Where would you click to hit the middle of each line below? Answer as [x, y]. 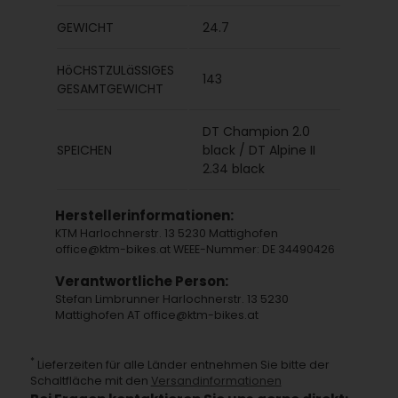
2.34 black [234, 169]
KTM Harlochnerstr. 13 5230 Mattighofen [167, 233]
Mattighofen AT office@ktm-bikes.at [157, 315]
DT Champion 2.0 [257, 131]
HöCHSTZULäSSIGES [116, 70]
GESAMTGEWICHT [111, 89]
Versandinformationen [216, 381]
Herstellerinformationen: [145, 215]
